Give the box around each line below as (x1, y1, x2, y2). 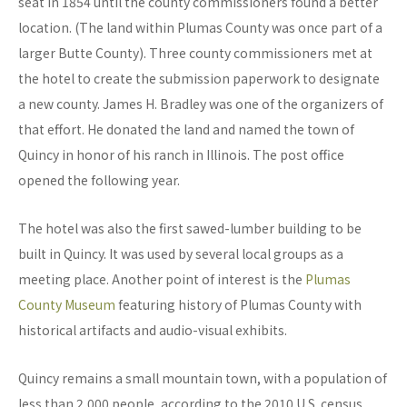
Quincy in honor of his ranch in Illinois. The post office (18, 145, 344, 164)
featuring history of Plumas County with (115, 295, 362, 314)
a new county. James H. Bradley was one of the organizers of (18, 94, 383, 114)
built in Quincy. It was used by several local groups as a (18, 244, 343, 263)
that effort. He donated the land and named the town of (18, 120, 354, 139)
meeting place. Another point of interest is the (18, 270, 305, 289)
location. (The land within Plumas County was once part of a (18, 18, 382, 37)
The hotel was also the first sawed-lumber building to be (18, 219, 362, 238)
